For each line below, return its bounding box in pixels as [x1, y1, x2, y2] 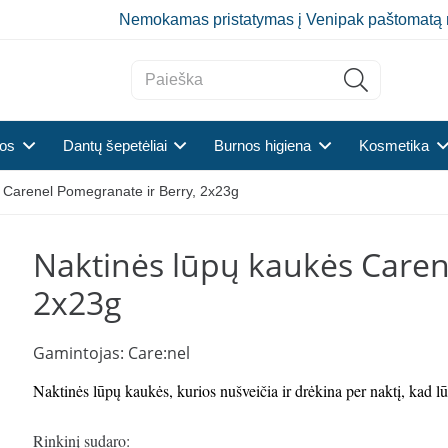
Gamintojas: [33, 342, 129, 365]
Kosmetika [359, 137, 430, 154]
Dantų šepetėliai [62, 137, 167, 154]
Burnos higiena [214, 137, 312, 154]
